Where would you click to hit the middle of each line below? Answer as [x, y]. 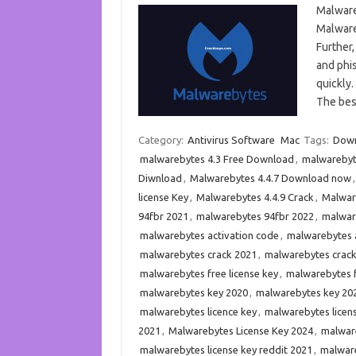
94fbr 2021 [163, 216]
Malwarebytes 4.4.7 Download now [270, 178]
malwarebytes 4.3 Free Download [217, 159]
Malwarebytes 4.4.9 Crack [255, 197]
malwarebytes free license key [209, 273]
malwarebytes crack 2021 [198, 254]
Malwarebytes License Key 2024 [240, 331]
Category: [162, 140]
